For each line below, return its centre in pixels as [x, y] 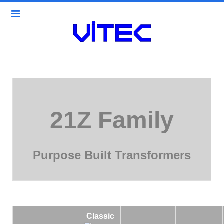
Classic [100, 216]
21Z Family [112, 120]
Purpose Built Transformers [112, 155]
